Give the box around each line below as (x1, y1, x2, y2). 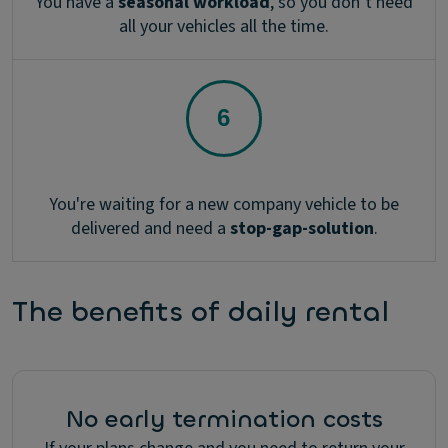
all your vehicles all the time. (119, 13, 329, 39)
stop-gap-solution (229, 215, 374, 241)
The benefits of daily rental (12, 293, 389, 330)
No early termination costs (65, 402, 383, 435)
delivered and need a (70, 215, 230, 241)
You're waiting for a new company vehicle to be (49, 191, 399, 217)
